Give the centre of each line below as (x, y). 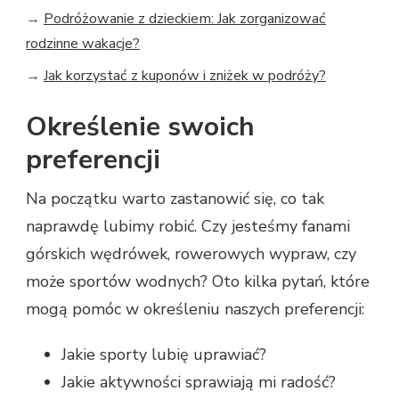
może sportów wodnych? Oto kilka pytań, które (198, 281)
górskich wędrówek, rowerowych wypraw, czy (191, 253)
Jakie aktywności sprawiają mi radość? (199, 382)
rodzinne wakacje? (83, 43)
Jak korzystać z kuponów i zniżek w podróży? (185, 75)
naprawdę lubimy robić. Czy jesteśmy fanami (188, 226)
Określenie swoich (140, 126)
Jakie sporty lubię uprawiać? (164, 354)
